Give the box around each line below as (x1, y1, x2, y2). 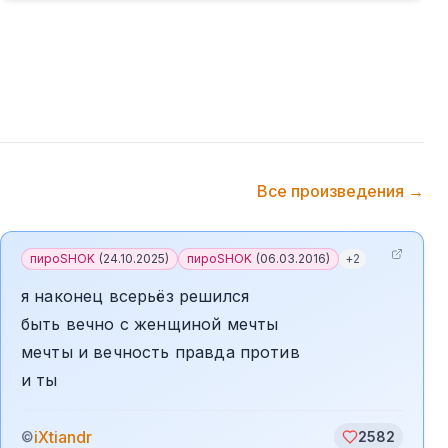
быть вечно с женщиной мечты (21, 314, 279, 334)
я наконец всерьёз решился (21, 286, 249, 306)
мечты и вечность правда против (21, 342, 300, 362)
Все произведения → (257, 181, 424, 201)
